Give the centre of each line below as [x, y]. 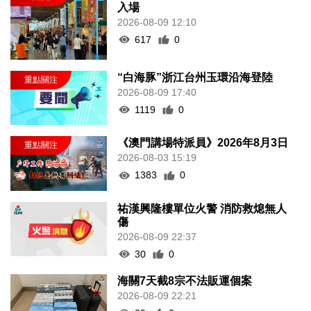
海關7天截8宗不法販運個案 [185, 280]
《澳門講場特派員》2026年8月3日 [203, 143]
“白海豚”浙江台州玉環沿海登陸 [195, 77]
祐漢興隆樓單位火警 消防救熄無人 [202, 208]
